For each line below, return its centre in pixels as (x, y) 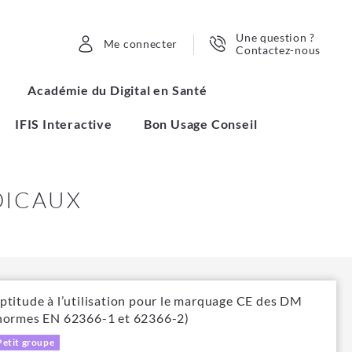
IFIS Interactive (64, 124)
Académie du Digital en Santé (117, 90)
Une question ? (277, 37)
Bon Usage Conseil (200, 124)
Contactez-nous (278, 50)
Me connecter (141, 44)
